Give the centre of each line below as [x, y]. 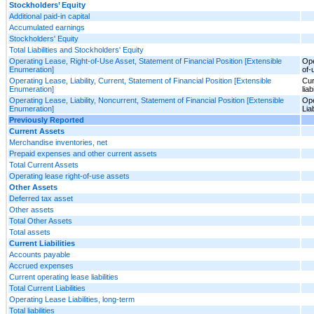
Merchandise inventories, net [58, 142]
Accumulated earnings [47, 27]
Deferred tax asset [41, 198]
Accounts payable [40, 254]
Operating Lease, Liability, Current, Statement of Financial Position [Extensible [140, 80]
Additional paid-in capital [49, 16]
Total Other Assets [41, 220]
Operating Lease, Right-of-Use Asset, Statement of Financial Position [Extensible [145, 61]
